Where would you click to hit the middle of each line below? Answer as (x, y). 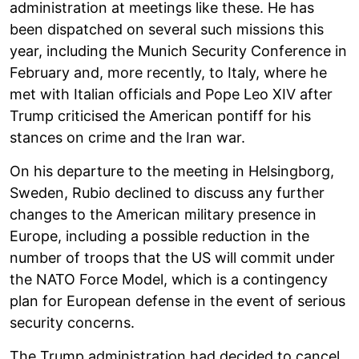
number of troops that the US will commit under (172, 257)
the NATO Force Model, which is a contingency (169, 279)
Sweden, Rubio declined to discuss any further (167, 192)
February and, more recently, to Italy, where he (168, 72)
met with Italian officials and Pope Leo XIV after (171, 94)
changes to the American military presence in (163, 214)
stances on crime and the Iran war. (127, 137)
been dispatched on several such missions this (167, 29)
